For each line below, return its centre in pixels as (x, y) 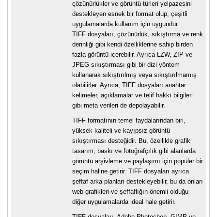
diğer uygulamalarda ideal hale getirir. (124, 202)
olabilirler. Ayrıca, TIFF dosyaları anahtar (129, 85)
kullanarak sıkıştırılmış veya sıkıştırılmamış (134, 75)
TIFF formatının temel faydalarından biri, (129, 121)
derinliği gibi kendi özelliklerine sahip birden (132, 45)
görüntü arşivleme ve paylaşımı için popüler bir (138, 161)
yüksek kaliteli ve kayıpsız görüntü (121, 131)
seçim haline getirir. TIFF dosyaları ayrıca (131, 171)
